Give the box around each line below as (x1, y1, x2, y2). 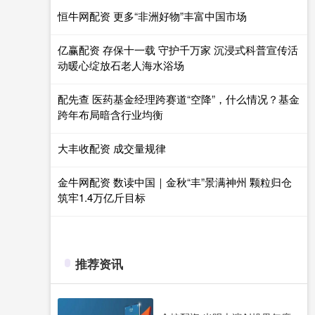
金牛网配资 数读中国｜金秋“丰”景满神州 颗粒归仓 (58, 174, 292, 189)
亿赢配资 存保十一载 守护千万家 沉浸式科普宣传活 (58, 42, 298, 57)
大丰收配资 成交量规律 (58, 141, 166, 155)
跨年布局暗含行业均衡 (58, 107, 163, 122)
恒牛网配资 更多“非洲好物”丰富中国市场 (58, 8, 247, 23)
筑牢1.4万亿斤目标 (58, 190, 146, 205)
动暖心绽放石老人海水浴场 (58, 58, 184, 72)
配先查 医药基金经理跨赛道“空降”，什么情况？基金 (58, 91, 300, 106)
